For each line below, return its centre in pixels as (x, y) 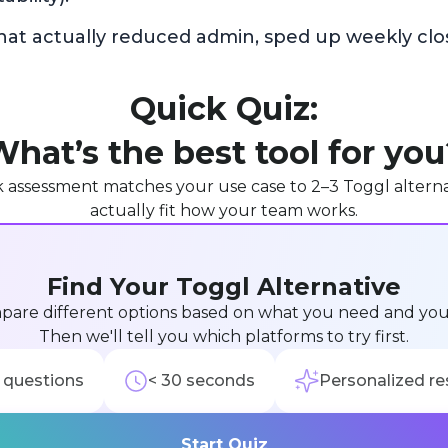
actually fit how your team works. (224, 210)
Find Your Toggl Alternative (224, 286)
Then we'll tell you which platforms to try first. (224, 336)
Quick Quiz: (224, 108)
